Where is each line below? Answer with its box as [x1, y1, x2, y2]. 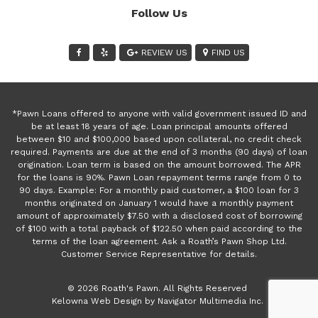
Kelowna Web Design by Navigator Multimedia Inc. [51, 295, 263, 306]
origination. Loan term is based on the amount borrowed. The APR [17, 159, 301, 170]
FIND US [212, 47, 245, 57]
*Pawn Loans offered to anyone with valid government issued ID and [11, 108, 307, 119]
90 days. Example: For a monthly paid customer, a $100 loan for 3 [19, 185, 299, 195]
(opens [262, 295, 292, 305]
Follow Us [131, 6, 187, 20]
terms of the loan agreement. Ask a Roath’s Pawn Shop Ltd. [31, 236, 287, 246]
